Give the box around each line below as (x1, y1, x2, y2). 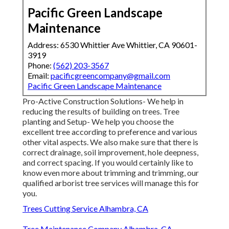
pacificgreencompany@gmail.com (51, 71, 170, 81)
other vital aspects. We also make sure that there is (22, 137, 198, 147)
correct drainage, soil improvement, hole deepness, (22, 147, 198, 157)
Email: (28, 71, 51, 81)
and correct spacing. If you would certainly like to (22, 157, 193, 168)
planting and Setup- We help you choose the (22, 117, 174, 127)
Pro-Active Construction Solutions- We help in (22, 96, 184, 106)
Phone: (28, 60, 53, 71)
